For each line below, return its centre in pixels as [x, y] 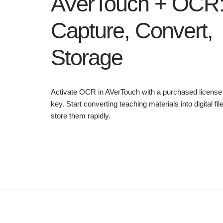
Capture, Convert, [132, 31]
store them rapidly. [81, 116]
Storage [87, 58]
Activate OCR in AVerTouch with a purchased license [136, 92]
